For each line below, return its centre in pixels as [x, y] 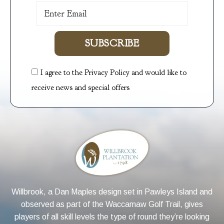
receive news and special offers [80, 87]
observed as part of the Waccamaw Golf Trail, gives [112, 204]
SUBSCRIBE [112, 43]
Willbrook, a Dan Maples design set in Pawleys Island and [112, 191]
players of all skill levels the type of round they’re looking [112, 216]
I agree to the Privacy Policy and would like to [113, 72]
